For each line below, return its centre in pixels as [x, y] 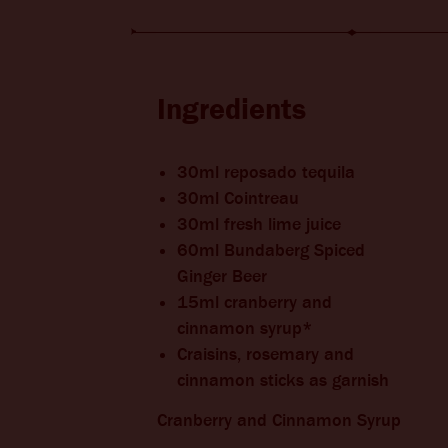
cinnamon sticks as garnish [283, 380]
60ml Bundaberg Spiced [271, 250]
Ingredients [231, 109]
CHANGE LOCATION [254, 19]
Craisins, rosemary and [265, 354]
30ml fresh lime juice [259, 224]
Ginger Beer [224, 276]
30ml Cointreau [240, 198]
